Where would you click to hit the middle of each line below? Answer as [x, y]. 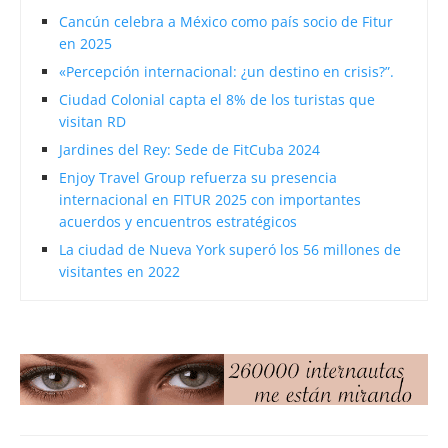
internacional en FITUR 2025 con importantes [210, 200]
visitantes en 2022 [119, 272]
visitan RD [92, 122]
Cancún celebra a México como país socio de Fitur [226, 22]
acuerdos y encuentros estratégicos [178, 222]
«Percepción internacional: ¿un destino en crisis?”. [226, 72]
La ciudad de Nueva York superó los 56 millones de [230, 250]
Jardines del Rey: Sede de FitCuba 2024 [189, 150]
